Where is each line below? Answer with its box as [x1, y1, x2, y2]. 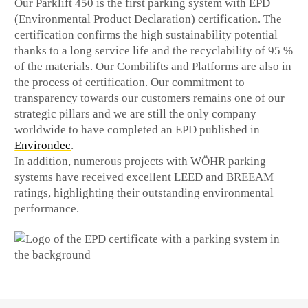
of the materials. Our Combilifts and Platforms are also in [14, 59, 292, 73]
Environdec [14, 138, 71, 152]
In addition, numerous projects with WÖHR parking [14, 154, 267, 168]
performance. [14, 201, 80, 215]
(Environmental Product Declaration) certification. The [14, 12, 283, 25]
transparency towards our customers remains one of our [14, 91, 285, 104]
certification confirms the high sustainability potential [14, 27, 278, 41]
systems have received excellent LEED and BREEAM [14, 170, 274, 184]
